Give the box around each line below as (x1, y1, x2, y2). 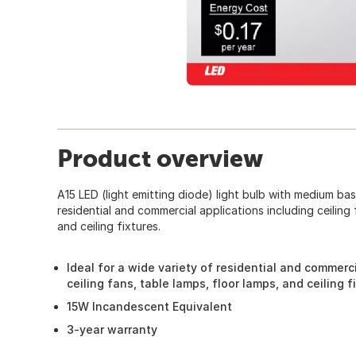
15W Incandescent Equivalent (67, 299, 232, 313)
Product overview (57, 144, 263, 172)
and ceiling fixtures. (57, 219, 161, 233)
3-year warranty (67, 322, 157, 336)
